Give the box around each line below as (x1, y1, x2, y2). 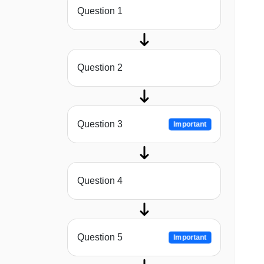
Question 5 (77, 232, 123, 243)
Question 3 (77, 119, 123, 130)
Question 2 (77, 62, 123, 73)
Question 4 (77, 176, 123, 186)
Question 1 (77, 6, 123, 16)
